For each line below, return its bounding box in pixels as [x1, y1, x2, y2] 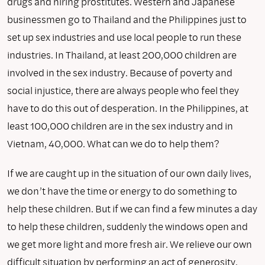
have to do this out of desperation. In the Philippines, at [7, 101, 248, 115]
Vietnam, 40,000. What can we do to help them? [7, 136, 219, 150]
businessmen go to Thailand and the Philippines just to [7, 12, 247, 26]
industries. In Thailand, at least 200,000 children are [7, 47, 237, 62]
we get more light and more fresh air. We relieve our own [7, 237, 252, 251]
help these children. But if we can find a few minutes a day [7, 201, 257, 215]
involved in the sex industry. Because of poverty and [7, 65, 232, 79]
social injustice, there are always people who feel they [7, 83, 239, 97]
